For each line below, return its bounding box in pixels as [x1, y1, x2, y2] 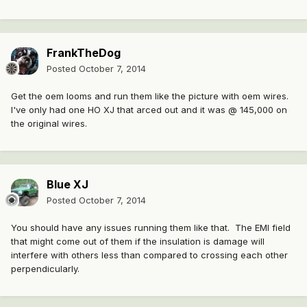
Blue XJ [47, 177, 88, 192]
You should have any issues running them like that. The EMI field [11, 222, 291, 234]
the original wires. [11, 118, 87, 130]
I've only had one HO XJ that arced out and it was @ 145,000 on [11, 104, 287, 116]
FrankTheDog [47, 46, 121, 60]
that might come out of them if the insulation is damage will [11, 236, 265, 247]
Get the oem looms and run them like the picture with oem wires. [11, 90, 288, 102]
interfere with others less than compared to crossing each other [11, 249, 288, 261]
